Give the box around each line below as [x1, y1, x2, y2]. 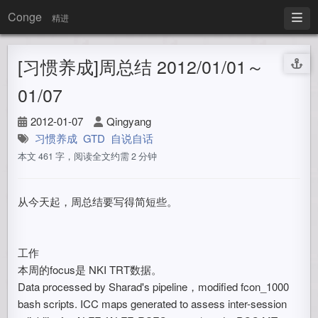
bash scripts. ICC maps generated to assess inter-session [18, 296, 287, 311]
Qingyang [106, 114, 152, 128]
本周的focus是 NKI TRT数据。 [18, 262, 163, 277]
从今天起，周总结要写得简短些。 [18, 194, 178, 209]
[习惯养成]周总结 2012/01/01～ [18, 53, 265, 79]
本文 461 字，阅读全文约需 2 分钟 [18, 150, 158, 163]
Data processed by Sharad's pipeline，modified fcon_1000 [18, 279, 290, 294]
